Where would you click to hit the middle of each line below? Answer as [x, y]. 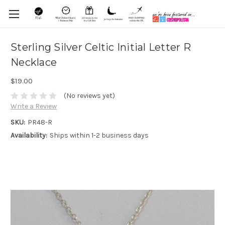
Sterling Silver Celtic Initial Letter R [101, 47]
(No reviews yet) [89, 96]
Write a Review [34, 106]
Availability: [29, 136]
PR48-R [40, 123]
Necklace [34, 63]
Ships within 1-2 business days [99, 136]
